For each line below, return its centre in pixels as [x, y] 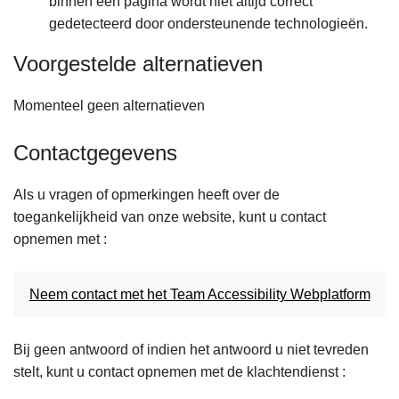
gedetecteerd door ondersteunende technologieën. [208, 24]
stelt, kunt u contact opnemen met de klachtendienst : [179, 372]
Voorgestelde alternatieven [138, 64]
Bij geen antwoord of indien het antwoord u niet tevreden [191, 350]
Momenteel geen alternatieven [109, 106]
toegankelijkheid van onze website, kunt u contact [170, 217]
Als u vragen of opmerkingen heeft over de [147, 195]
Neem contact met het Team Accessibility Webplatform [199, 295]
